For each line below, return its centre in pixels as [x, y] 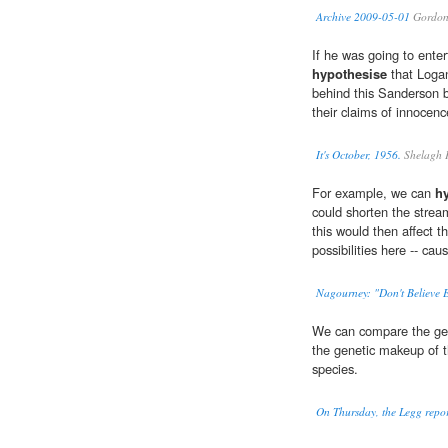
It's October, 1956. [358, 155]
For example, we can [373, 193]
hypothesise [349, 74]
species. [335, 369]
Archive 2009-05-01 [363, 17]
